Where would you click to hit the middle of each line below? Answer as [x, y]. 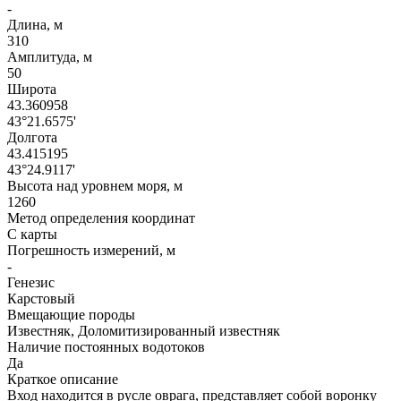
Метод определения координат [101, 218]
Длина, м [35, 25]
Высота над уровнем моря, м [95, 186]
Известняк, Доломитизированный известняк [144, 331]
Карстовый [41, 299]
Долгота [32, 138]
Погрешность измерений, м [91, 251]
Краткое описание [63, 380]
